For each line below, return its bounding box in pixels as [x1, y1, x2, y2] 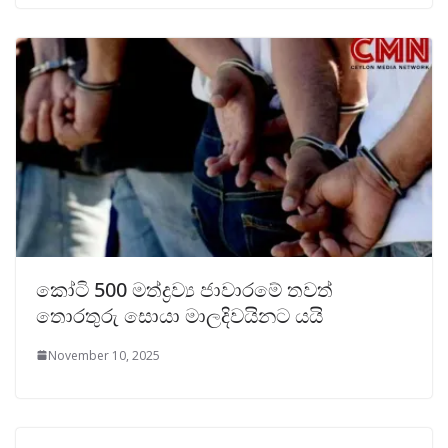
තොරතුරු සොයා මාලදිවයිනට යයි [36, 301, 323, 329]
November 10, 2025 [48, 346, 160, 364]
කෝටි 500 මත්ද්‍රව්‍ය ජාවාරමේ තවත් [36, 275, 333, 303]
